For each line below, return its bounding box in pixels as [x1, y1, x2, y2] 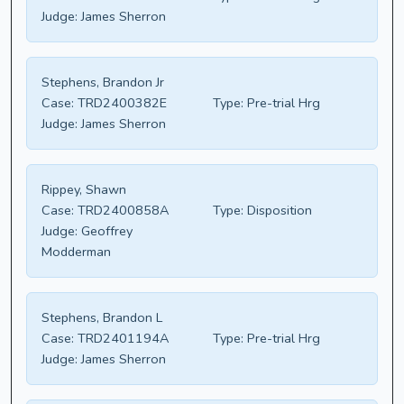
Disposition [243, 201, 312, 220]
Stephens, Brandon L [41, 308, 162, 327]
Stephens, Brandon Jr [41, 73, 164, 92]
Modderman [41, 243, 111, 262]
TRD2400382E [74, 94, 167, 113]
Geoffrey [78, 222, 133, 241]
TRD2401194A [74, 329, 169, 348]
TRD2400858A [74, 201, 169, 220]
